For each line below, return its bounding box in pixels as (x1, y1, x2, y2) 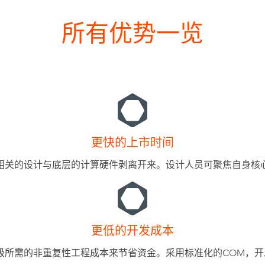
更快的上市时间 (91, 135, 174, 150)
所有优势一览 (62, 19, 203, 48)
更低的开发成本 (91, 224, 174, 238)
